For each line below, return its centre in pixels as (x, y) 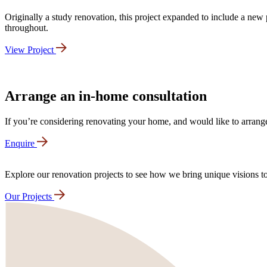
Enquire (20, 144)
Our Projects (28, 196)
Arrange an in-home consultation (106, 96)
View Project (29, 49)
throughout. (27, 27)
